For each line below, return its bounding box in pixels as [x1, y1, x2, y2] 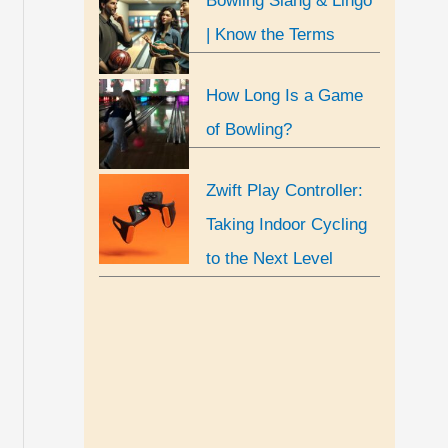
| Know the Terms [206, 24, 335, 44]
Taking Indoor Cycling [206, 214, 367, 234]
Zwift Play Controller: [206, 180, 363, 200]
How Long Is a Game [206, 85, 363, 105]
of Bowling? [206, 119, 292, 139]
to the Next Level [206, 248, 333, 268]
